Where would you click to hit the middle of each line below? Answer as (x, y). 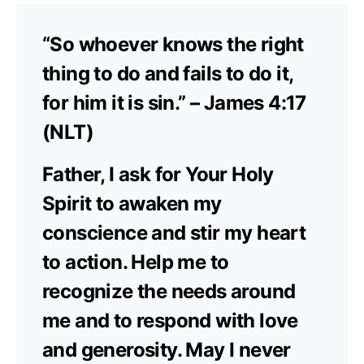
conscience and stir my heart (174, 232)
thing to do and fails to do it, (168, 73)
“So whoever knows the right (173, 44)
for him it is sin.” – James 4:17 (174, 102)
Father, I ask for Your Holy (158, 174)
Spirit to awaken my (132, 203)
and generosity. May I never (167, 349)
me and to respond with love (170, 320)
